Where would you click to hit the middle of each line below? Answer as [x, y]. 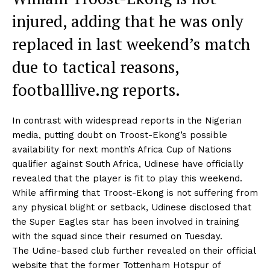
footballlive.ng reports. [96, 89]
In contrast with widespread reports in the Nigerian [127, 120]
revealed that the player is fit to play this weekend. [127, 178]
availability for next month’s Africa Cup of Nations [122, 149]
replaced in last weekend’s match [131, 44]
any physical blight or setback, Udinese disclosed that [132, 207]
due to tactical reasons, [96, 67]
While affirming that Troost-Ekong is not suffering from [135, 193]
